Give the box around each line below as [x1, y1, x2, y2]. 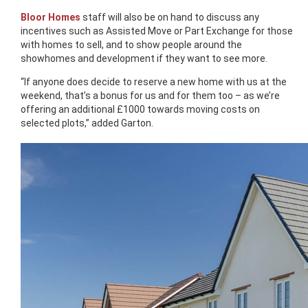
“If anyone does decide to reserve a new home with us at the [21, 76, 287, 87]
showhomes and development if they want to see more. [21, 52, 267, 64]
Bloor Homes [21, 11, 80, 23]
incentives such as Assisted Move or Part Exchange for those [21, 25, 293, 36]
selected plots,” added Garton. [21, 117, 153, 129]
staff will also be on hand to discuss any [80, 11, 259, 23]
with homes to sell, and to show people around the [21, 38, 242, 50]
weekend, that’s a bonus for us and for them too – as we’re [21, 89, 280, 101]
